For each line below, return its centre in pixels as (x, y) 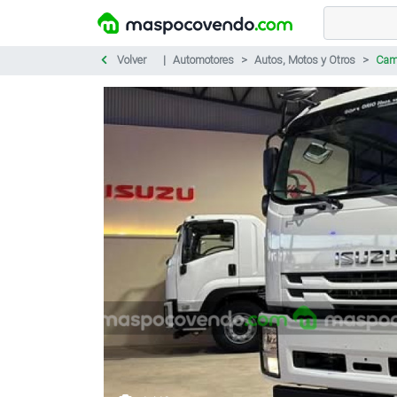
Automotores (203, 60)
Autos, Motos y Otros (305, 60)
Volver (130, 60)
